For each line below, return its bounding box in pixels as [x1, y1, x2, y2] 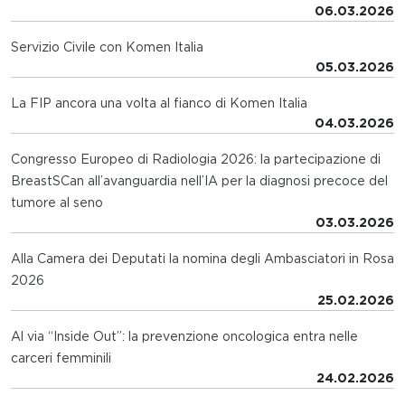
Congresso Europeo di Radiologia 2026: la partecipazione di [11, 152, 381, 167]
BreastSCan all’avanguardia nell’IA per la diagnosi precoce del [11, 174, 388, 189]
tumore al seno [11, 195, 103, 211]
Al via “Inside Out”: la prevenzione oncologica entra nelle [11, 329, 358, 344]
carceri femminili [11, 351, 111, 366]
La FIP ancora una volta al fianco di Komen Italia [11, 96, 307, 111]
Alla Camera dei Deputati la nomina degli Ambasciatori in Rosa [11, 251, 394, 267]
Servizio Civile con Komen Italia [11, 40, 203, 55]
